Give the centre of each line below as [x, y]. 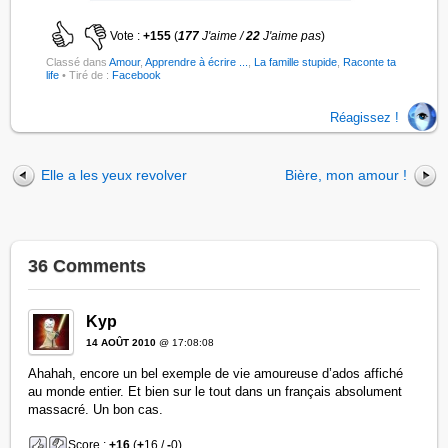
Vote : [127, 36]
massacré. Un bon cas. [96, 410]
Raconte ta [370, 62]
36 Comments [87, 266]
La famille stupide [296, 62]
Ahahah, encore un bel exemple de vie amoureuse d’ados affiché [216, 374]
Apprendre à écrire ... [197, 62]
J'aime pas [291, 36]
